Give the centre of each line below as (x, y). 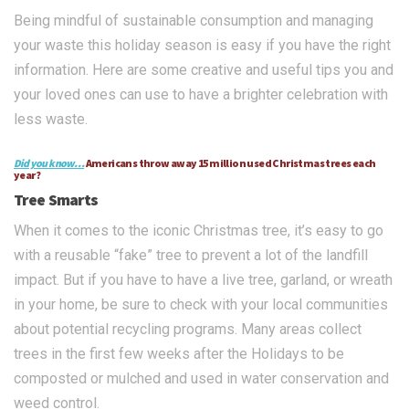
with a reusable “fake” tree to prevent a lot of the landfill (191, 256)
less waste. (51, 120)
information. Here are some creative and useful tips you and (204, 70)
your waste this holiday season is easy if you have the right (202, 46)
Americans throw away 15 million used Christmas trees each (231, 163)
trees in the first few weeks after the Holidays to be (179, 354)
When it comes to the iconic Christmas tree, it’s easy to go (199, 231)
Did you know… (49, 163)
